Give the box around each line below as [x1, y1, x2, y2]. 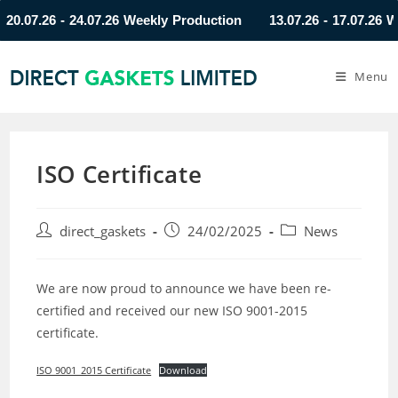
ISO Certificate [36, 158, 203, 190]
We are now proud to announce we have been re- [36, 280, 332, 297]
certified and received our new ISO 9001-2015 [36, 302, 308, 319]
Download [158, 363, 207, 377]
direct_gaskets [60, 223, 147, 240]
